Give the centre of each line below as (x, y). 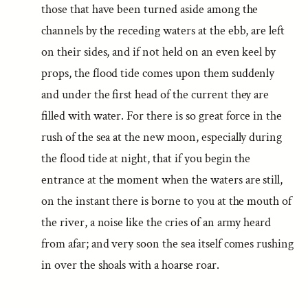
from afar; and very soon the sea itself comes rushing (168, 244)
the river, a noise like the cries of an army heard (156, 222)
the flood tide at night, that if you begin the (146, 158)
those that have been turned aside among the (150, 9)
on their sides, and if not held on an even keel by (159, 52)
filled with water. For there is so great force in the (162, 116)
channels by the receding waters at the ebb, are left (163, 31)
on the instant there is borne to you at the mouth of (167, 201)
